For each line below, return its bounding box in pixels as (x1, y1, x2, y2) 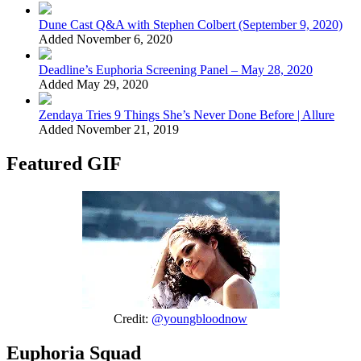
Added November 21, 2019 (39, 122, 179, 136)
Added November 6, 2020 (39, 31, 172, 46)
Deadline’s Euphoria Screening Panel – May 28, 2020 (39, 62, 313, 77)
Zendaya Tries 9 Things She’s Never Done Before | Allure (39, 107, 334, 122)
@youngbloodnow (151, 311, 247, 326)
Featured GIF (6, 152, 122, 174)
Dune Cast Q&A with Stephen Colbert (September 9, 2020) (39, 17, 342, 31)
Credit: (114, 311, 151, 326)
